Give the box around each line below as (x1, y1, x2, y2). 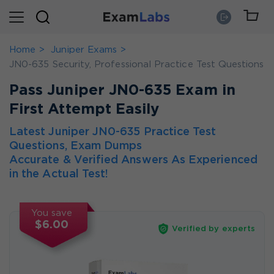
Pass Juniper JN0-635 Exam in (9, 84, 235, 97)
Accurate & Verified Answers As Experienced (9, 155, 257, 165)
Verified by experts (171, 225, 255, 232)
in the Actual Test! (9, 169, 109, 179)
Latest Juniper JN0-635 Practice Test (9, 127, 217, 137)
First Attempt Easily (9, 103, 160, 116)
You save (31, 209, 73, 217)
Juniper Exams (51, 46, 117, 54)
